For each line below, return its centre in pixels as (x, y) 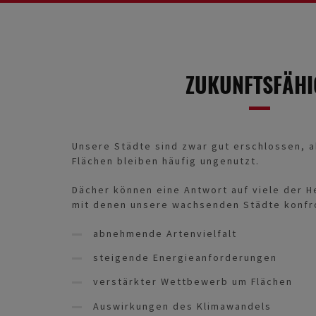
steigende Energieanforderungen (185, 258)
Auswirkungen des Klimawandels (182, 306)
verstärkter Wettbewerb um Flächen (193, 282)
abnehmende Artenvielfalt (165, 233)
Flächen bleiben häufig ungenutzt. (166, 160)
